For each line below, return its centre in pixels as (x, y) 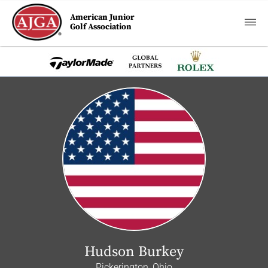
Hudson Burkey (134, 252)
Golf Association (101, 27)
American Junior (103, 17)
